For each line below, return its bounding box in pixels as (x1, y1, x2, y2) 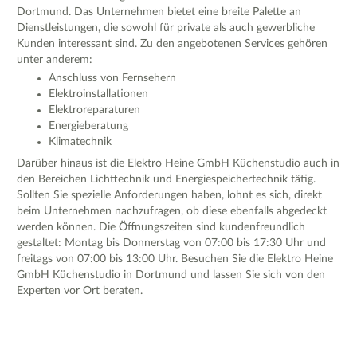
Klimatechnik (49, 136, 112, 148)
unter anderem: (17, 53, 92, 65)
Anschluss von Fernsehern (49, 73, 176, 84)
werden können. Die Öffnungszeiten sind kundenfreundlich (17, 222, 305, 233)
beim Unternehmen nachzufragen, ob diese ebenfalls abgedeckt (17, 206, 327, 218)
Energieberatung (49, 120, 128, 132)
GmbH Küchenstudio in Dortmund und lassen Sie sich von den (17, 269, 325, 281)
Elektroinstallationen (49, 88, 148, 100)
